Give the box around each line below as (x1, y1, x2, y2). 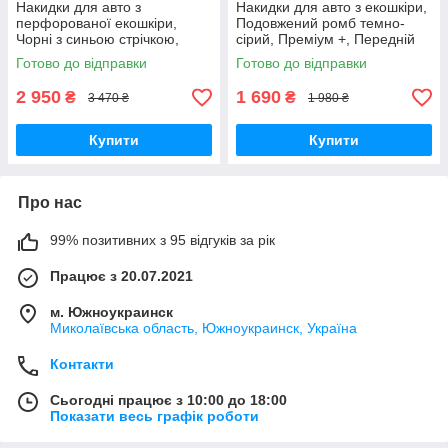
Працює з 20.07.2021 (50, 268, 193, 285)
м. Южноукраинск (50, 304, 173, 321)
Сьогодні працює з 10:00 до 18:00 (50, 392, 287, 409)
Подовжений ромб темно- (236, 15, 405, 32)
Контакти (50, 356, 114, 373)
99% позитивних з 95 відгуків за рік (50, 232, 275, 249)
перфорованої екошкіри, (16, 15, 177, 32)
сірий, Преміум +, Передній (236, 31, 415, 48)
